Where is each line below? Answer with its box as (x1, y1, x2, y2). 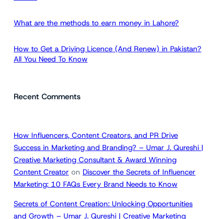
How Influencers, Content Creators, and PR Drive (14, 131, 178, 141)
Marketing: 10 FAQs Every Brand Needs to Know (14, 179, 177, 190)
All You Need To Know (14, 54, 88, 64)
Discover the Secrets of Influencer (83, 167, 196, 177)
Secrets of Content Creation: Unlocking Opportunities (14, 199, 193, 209)
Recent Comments (14, 91, 81, 102)
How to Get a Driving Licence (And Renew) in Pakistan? (14, 44, 201, 54)
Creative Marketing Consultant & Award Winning (14, 155, 176, 165)
